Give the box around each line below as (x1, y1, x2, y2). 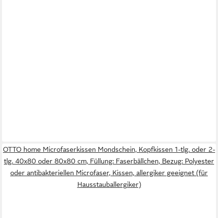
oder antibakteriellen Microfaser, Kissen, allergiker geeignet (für (10, 169, 208, 177)
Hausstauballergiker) (77, 181, 141, 189)
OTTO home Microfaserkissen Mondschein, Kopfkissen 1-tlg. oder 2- (3, 145, 215, 154)
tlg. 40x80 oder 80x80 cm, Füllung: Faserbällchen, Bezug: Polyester (4, 157, 214, 165)
